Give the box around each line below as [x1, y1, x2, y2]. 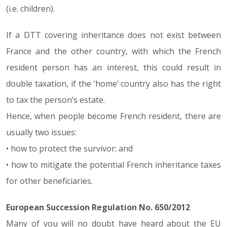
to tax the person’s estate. [6, 94, 105, 105]
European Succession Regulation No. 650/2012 [6, 202, 190, 213]
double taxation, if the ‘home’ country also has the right [6, 78, 221, 89]
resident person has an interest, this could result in [6, 62, 221, 73]
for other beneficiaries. [6, 175, 93, 186]
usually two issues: [6, 127, 77, 138]
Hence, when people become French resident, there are [6, 110, 221, 122]
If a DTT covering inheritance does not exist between [6, 29, 221, 41]
